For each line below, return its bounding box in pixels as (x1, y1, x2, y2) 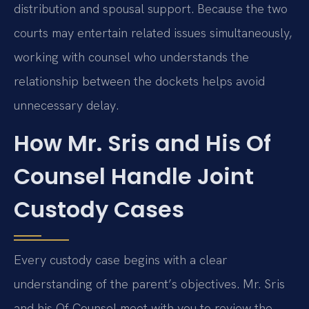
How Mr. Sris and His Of (14, 128, 271, 159)
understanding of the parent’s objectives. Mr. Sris (14, 276, 285, 292)
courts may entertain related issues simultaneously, (14, 24, 292, 41)
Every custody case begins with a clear (14, 252, 228, 268)
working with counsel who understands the (14, 48, 249, 65)
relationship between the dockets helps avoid (14, 72, 265, 89)
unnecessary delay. (14, 97, 119, 113)
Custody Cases (14, 194, 184, 226)
